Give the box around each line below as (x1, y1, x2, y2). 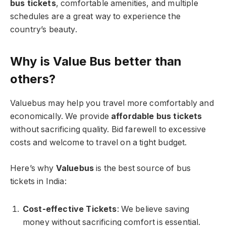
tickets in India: (10, 176, 67, 186)
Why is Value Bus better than (10, 54, 182, 69)
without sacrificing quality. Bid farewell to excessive (10, 125, 206, 135)
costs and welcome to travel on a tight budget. (10, 138, 187, 148)
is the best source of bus (96, 163, 191, 173)
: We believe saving (117, 204, 190, 214)
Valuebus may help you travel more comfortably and (10, 98, 214, 108)
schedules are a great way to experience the (10, 12, 181, 22)
